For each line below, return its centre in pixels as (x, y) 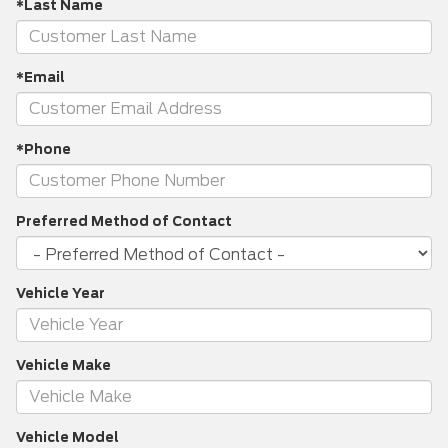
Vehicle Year (60, 293)
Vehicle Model (67, 437)
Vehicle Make (63, 365)
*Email (40, 77)
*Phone (43, 149)
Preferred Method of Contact (124, 221)
